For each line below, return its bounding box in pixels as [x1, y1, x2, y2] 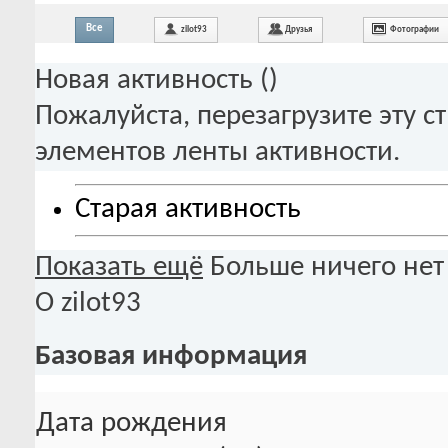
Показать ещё [35, 252, 203, 282]
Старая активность [75, 195, 301, 225]
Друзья [285, 24, 312, 34]
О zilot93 [35, 288, 141, 318]
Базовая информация [35, 341, 307, 371]
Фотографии [390, 24, 439, 34]
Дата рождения [36, 409, 227, 439]
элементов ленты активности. [35, 137, 400, 167]
